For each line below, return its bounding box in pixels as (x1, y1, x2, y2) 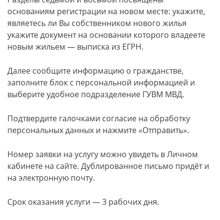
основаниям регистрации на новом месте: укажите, (7, 6, 205, 17)
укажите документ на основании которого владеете (7, 29, 205, 40)
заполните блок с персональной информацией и (7, 77, 195, 88)
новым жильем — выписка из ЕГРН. (7, 41, 143, 52)
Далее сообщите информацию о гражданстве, (7, 65, 184, 76)
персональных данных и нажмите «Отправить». (7, 125, 189, 136)
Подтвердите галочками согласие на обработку (7, 113, 190, 124)
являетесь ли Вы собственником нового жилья (7, 18, 187, 28)
